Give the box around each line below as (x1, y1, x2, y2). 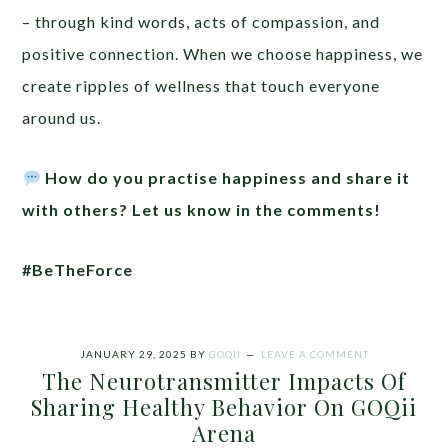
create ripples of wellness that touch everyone (22, 76, 381, 96)
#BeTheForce (22, 260, 134, 280)
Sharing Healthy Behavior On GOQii (31, 392, 417, 423)
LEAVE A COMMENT (260, 348, 369, 361)
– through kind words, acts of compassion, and (22, 12, 381, 32)
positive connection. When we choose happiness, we (22, 44, 424, 64)
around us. (22, 108, 102, 128)
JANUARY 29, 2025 (79, 348, 187, 361)
